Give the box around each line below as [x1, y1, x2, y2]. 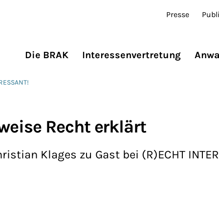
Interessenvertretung [82, 49, 181, 61]
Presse [166, 10, 190, 19]
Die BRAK [25, 49, 68, 61]
